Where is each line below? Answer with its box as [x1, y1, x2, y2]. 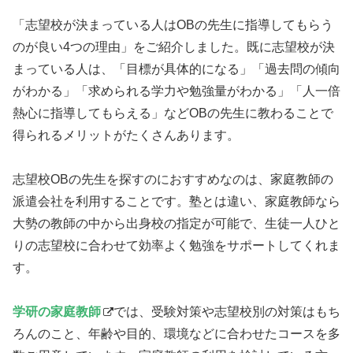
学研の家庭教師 [13, 305, 101, 319]
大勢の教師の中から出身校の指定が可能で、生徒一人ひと [13, 217, 340, 231]
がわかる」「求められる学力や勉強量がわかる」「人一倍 [13, 84, 340, 98]
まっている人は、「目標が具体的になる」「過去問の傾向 [13, 62, 340, 76]
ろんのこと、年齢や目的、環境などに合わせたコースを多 [13, 327, 340, 341]
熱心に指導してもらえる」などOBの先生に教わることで [13, 106, 333, 121]
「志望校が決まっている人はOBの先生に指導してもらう [13, 18, 333, 32]
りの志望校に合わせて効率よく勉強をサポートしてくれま [13, 239, 340, 253]
